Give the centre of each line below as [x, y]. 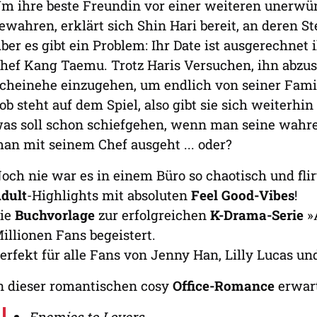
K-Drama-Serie [257, 215]
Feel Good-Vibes [243, 195]
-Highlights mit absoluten [109, 195]
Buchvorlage [55, 215]
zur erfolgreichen [152, 215]
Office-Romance [224, 286]
